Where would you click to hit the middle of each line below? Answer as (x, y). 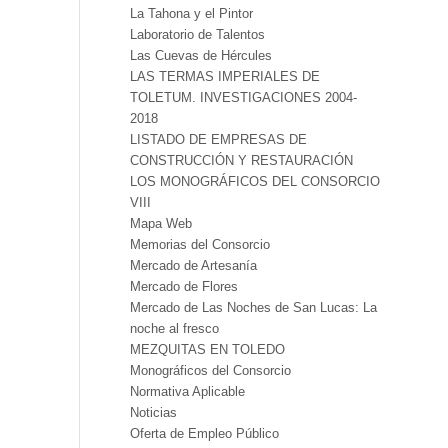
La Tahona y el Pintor (191, 13)
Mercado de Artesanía (193, 265)
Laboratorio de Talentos (197, 34)
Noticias (153, 412)
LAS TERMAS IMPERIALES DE (224, 76)
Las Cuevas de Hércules (200, 55)
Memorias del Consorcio (199, 244)
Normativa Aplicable (187, 391)
